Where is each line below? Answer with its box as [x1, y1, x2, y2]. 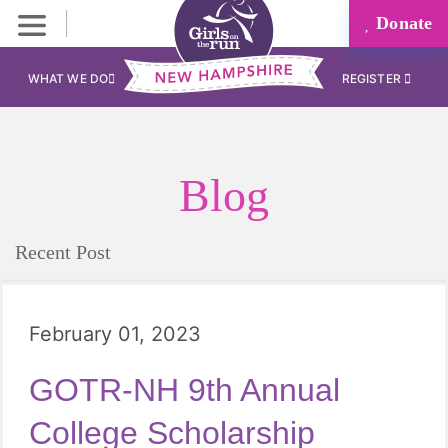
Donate [371, 13, 432, 33]
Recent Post [15, 241, 111, 263]
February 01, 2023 [29, 322, 201, 346]
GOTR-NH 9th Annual [29, 372, 340, 408]
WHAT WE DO [27, 71, 108, 86]
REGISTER [341, 71, 404, 86]
